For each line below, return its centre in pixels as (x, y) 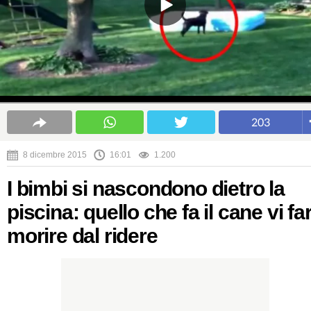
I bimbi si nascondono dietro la (146, 189)
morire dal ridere (82, 236)
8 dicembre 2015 (55, 155)
